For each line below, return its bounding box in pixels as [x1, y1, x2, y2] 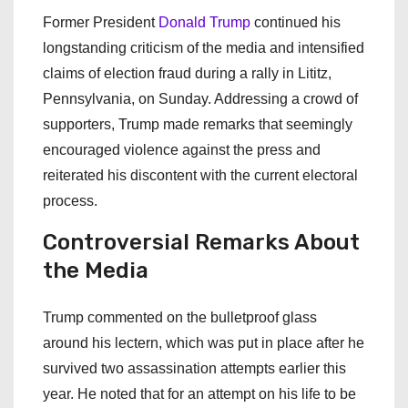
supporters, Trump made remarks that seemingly [43, 116, 352, 132]
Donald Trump [158, 14, 250, 30]
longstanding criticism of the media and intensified [43, 39, 364, 56]
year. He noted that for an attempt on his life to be [43, 385, 356, 402]
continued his [250, 14, 341, 30]
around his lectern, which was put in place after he [43, 334, 364, 351]
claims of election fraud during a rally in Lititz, [43, 65, 331, 81]
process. [43, 192, 97, 209]
